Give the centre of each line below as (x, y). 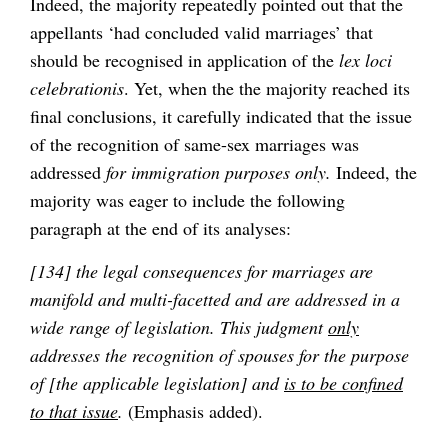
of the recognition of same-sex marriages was (194, 144)
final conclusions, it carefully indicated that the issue (221, 116)
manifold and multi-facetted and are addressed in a (215, 299)
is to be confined (343, 383)
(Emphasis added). (195, 411)
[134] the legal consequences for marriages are (201, 271)
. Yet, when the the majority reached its (267, 88)
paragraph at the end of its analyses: (160, 228)
